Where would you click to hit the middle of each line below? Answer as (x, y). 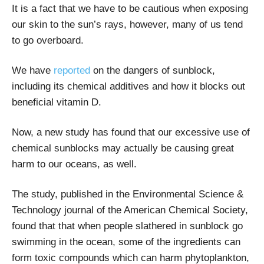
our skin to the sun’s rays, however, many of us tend (127, 24)
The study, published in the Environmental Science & (128, 194)
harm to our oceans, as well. (74, 164)
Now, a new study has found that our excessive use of (131, 132)
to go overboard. (48, 40)
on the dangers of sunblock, (153, 70)
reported (72, 70)
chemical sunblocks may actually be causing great (123, 148)
